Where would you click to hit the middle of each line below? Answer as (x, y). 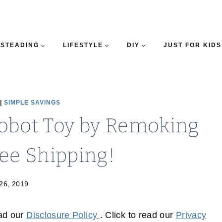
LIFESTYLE (83, 45)
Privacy (191, 215)
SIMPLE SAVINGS (32, 103)
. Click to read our (138, 215)
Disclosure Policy (63, 215)
